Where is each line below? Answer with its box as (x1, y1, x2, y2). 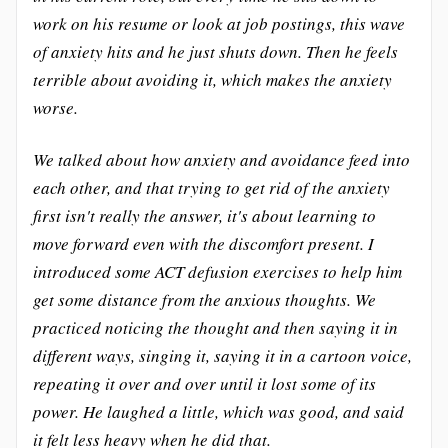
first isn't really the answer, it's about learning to (33, 204, 376, 227)
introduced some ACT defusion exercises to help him (33, 260, 402, 283)
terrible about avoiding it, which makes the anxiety (33, 68, 392, 91)
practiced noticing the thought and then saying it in (33, 316, 398, 339)
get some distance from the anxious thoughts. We (33, 288, 376, 311)
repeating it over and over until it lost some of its (33, 372, 376, 395)
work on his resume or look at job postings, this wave (33, 12, 405, 35)
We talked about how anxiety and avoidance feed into (33, 148, 410, 171)
